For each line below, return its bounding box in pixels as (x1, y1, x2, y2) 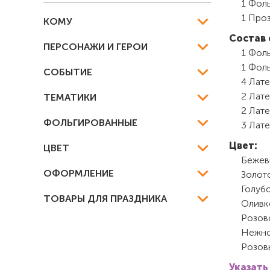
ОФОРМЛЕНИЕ (43, 168, 114, 179)
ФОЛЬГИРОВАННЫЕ (43, 117, 137, 128)
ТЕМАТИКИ (43, 92, 96, 103)
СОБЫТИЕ (43, 66, 92, 78)
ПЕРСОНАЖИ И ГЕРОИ (43, 41, 148, 52)
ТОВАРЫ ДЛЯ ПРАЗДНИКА (43, 193, 167, 204)
